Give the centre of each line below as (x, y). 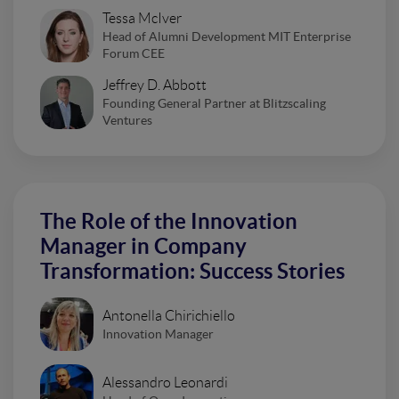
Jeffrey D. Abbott (155, 85)
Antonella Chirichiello (169, 315)
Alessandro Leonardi (165, 382)
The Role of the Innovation (169, 222)
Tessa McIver (142, 19)
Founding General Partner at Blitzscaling (214, 104)
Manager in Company (143, 247)
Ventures (127, 121)
